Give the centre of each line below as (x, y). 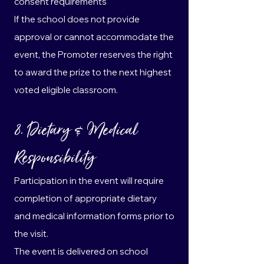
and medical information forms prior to (94, 216)
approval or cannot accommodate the (94, 37)
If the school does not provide (77, 19)
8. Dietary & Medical (76, 131)
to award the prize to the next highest (93, 72)
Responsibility (55, 158)
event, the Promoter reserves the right (93, 55)
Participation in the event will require (89, 181)
